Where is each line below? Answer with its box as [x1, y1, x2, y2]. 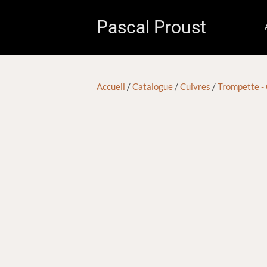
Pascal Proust [97, 17, 206, 38]
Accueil [97, 81, 125, 92]
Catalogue [132, 81, 173, 92]
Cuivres [180, 81, 210, 92]
